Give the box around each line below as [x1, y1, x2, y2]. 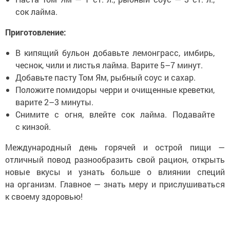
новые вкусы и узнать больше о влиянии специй [5, 166, 225, 177]
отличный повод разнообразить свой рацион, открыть [5, 154, 225, 165]
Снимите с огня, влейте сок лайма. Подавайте [15, 108, 215, 120]
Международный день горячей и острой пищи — [5, 141, 225, 152]
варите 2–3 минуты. [15, 96, 93, 107]
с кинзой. [15, 121, 51, 132]
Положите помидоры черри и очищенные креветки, [15, 84, 215, 95]
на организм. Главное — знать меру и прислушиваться [5, 178, 225, 189]
